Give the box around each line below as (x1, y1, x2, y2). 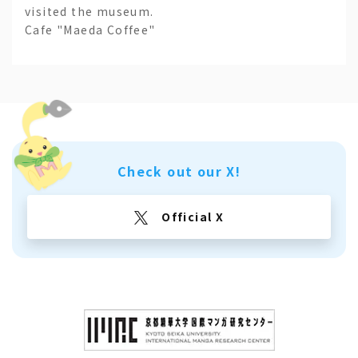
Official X (157, 208, 225, 225)
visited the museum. (25, 2, 154, 19)
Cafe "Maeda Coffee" (25, 21, 156, 38)
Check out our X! (117, 161, 241, 181)
